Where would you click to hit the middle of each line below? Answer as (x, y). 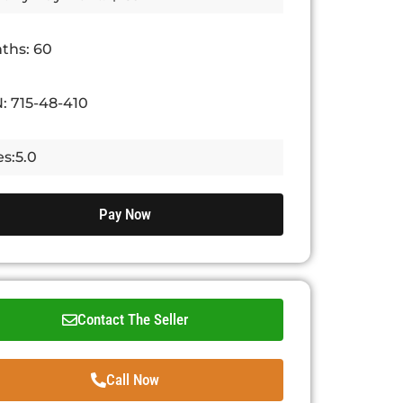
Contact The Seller (132, 319)
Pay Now (125, 214)
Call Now (132, 379)
